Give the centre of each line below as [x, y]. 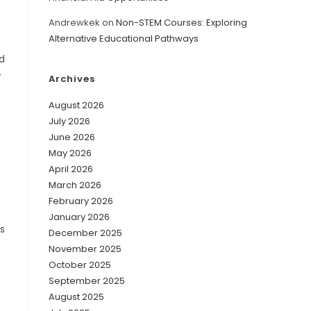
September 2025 [87, 280]
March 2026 [75, 185]
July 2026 [69, 121]
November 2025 [85, 249]
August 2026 [76, 105]
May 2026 [70, 153]
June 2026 [72, 137]
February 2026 [81, 201]
